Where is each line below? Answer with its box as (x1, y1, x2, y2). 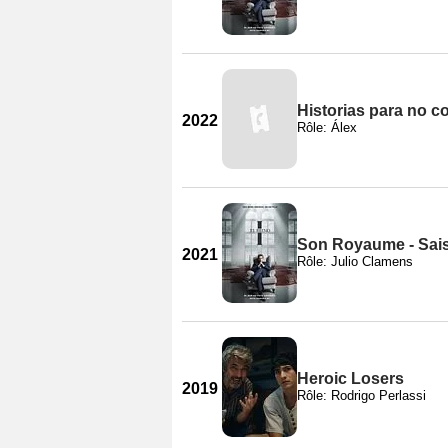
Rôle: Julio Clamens (297, 253, 413, 269)
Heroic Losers (297, 369, 404, 387)
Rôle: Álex (297, 119, 357, 135)
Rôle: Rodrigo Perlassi (297, 387, 426, 403)
